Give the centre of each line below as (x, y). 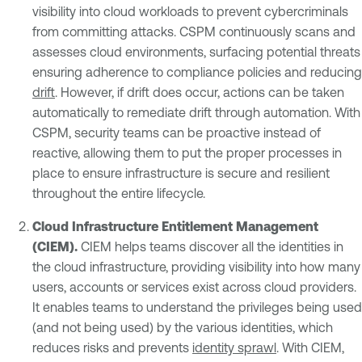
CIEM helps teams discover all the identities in (212, 246)
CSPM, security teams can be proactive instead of (177, 132)
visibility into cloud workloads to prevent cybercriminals (190, 11)
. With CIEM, (310, 347)
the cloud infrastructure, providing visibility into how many (196, 266)
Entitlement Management (240, 226)
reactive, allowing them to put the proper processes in (187, 152)
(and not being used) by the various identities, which (183, 327)
